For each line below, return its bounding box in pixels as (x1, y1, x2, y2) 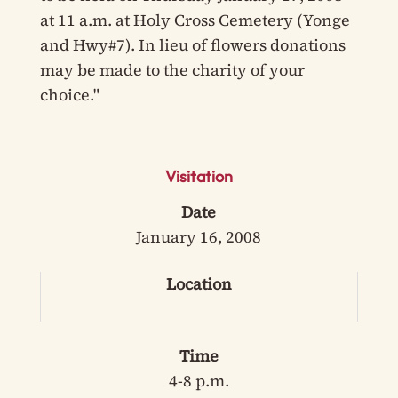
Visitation (164, 166, 233, 187)
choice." (39, 84, 99, 106)
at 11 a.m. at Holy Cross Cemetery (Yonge (39, 9, 350, 31)
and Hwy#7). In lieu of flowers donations (39, 34, 346, 56)
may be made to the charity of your (39, 59, 305, 81)
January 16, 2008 (136, 226, 262, 248)
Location (165, 273, 232, 295)
